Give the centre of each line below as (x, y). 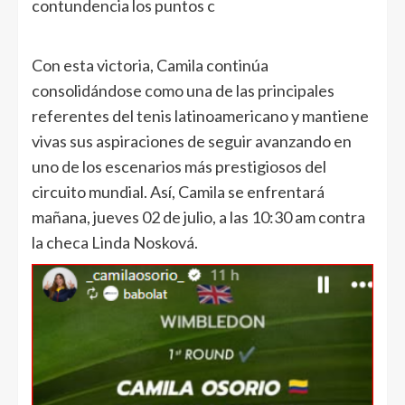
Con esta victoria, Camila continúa (150, 65)
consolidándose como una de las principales (183, 90)
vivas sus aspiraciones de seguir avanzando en (192, 141)
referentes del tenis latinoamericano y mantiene (200, 115)
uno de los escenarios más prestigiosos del (179, 166)
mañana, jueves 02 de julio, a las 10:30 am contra (198, 217)
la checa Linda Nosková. (115, 242)
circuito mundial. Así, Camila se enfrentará (178, 191)
